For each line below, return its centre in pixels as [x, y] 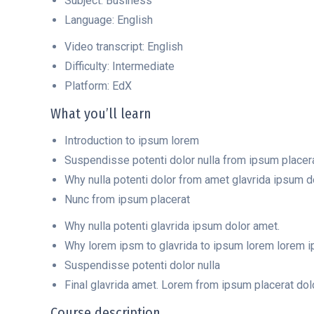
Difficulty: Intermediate [120, 66]
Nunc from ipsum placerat [127, 199]
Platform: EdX [98, 86]
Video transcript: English [124, 47]
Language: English [109, 20]
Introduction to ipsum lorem [132, 141]
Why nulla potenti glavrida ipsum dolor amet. [172, 226]
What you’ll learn [101, 114]
